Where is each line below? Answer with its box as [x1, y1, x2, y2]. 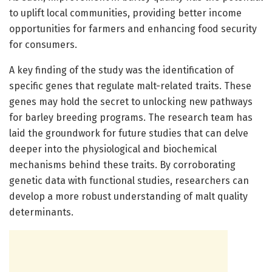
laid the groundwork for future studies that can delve [9, 127, 248, 139]
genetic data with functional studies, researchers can [9, 174, 249, 186]
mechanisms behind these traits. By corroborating [9, 158, 236, 171]
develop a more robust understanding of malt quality [9, 190, 248, 202]
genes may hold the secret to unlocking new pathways [9, 95, 253, 107]
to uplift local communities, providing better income [9, 7, 242, 19]
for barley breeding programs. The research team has [9, 111, 253, 123]
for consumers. [9, 38, 77, 50]
